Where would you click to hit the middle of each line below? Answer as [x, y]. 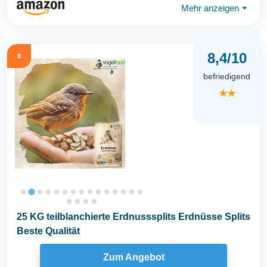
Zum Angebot [133, 257]
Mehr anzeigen [210, 8]
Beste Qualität [48, 231]
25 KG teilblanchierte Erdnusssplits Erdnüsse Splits [133, 217]
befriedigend [227, 77]
